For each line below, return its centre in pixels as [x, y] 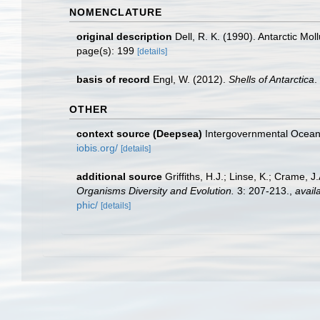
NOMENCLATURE [116, 12]
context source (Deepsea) [139, 134]
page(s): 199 [107, 51]
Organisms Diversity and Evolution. [155, 191]
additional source [119, 176]
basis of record [113, 79]
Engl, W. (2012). [191, 79]
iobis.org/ [97, 148]
